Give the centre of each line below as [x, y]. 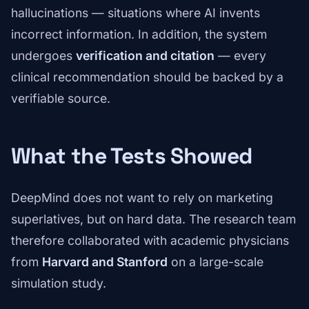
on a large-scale [216, 262]
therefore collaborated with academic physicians [150, 241]
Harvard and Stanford [105, 262]
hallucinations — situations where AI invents [136, 13]
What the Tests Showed [132, 156]
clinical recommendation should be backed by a [147, 77]
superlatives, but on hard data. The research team [153, 219]
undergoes [43, 56]
